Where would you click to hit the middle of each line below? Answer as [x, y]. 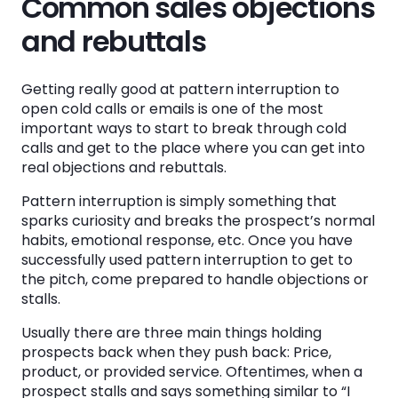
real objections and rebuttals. [126, 167]
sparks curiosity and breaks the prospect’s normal [198, 221]
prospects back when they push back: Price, [176, 352]
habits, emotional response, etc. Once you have [187, 240]
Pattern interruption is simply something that [179, 201]
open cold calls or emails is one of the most [172, 109]
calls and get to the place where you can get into [193, 148]
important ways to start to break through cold [184, 128]
